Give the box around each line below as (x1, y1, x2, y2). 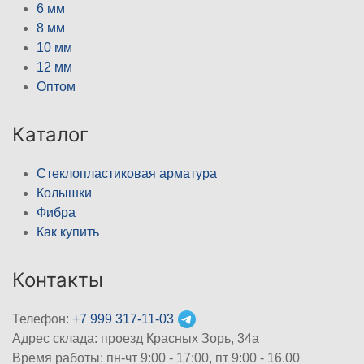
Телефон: (12, 311, 72, 326)
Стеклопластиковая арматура (37, 166, 217, 180)
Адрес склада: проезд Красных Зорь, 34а (12, 331, 259, 345)
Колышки (37, 185, 92, 200)
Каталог (12, 122, 89, 146)
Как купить (37, 224, 99, 239)
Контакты (12, 267, 103, 292)
